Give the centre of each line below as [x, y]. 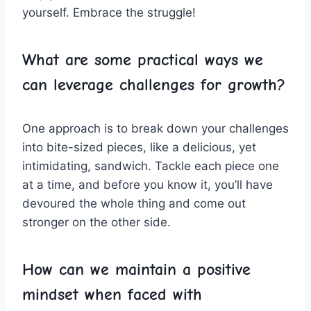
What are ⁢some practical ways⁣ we [143, 59]
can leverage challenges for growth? [154, 84]
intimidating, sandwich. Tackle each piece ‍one [151, 166]
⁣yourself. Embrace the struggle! [109, 12]
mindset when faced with [112, 294]
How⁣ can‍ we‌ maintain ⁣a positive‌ [136, 269]
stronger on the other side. [96, 222]
